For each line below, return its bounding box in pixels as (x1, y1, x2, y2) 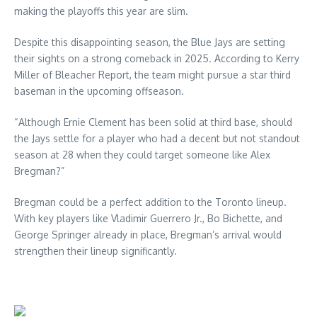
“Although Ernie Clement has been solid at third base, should (14, 115, 292, 128)
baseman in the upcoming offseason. (14, 84, 184, 97)
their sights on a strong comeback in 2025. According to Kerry (14, 52, 299, 64)
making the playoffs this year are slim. (14, 4, 188, 17)
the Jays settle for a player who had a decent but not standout (14, 132, 300, 144)
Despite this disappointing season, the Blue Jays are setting (14, 35, 285, 48)
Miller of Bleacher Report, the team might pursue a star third (14, 68, 291, 81)
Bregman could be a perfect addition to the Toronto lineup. (14, 195, 287, 208)
